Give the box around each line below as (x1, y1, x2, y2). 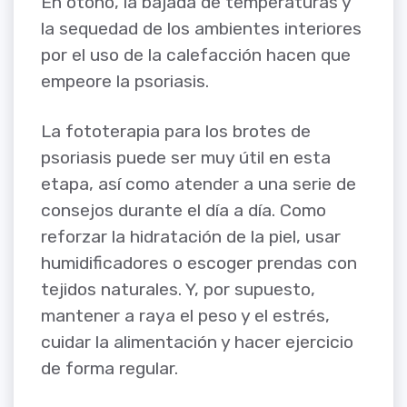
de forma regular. (41, 357, 178, 379)
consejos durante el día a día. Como (41, 199, 326, 221)
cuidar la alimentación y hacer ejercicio (41, 331, 353, 352)
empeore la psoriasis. (41, 71, 209, 93)
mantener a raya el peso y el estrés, (41, 304, 330, 326)
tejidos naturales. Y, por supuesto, (41, 278, 315, 300)
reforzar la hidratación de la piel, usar (41, 225, 341, 247)
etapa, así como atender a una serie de (41, 173, 356, 194)
